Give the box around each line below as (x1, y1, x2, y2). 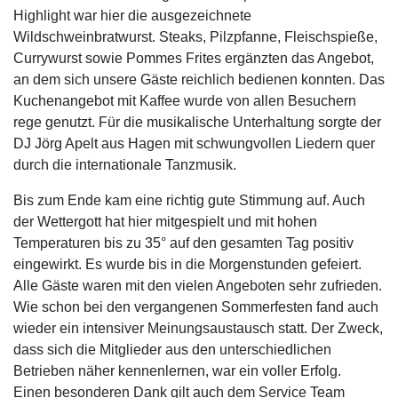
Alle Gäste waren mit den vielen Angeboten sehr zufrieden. (13, 278, 382, 293)
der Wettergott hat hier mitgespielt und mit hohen (13, 214, 317, 229)
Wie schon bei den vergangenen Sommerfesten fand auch (13, 299, 378, 314)
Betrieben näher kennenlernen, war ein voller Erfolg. (13, 363, 345, 378)
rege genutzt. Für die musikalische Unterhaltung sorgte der (13, 115, 381, 130)
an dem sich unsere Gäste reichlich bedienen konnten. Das (13, 72, 385, 87)
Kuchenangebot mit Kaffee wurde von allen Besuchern (13, 93, 356, 108)
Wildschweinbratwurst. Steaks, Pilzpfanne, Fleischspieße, (13, 29, 378, 44)
